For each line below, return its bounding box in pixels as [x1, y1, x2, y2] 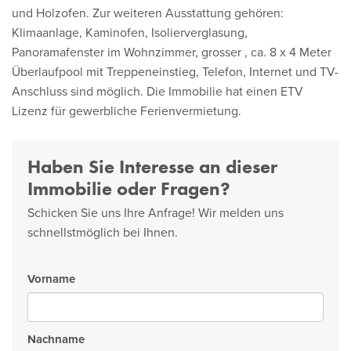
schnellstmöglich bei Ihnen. [27, 225, 178, 241]
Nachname [27, 332, 85, 346]
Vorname [27, 272, 75, 286]
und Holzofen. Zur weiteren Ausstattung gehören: [12, 5, 284, 21]
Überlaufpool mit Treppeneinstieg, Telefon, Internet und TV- [12, 64, 338, 80]
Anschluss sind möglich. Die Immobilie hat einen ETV [12, 84, 303, 100]
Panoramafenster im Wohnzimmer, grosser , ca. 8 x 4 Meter [12, 45, 331, 60]
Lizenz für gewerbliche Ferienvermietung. [12, 103, 241, 119]
